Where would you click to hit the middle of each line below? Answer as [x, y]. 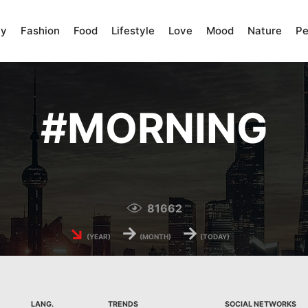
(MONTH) [155, 237]
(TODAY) [214, 237]
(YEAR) [98, 237]
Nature [265, 31]
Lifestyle [133, 31]
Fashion [40, 31]
